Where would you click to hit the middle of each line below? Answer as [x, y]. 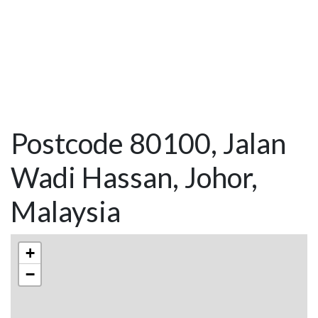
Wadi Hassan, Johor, [134, 178]
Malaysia [66, 212]
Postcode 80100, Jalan [148, 144]
